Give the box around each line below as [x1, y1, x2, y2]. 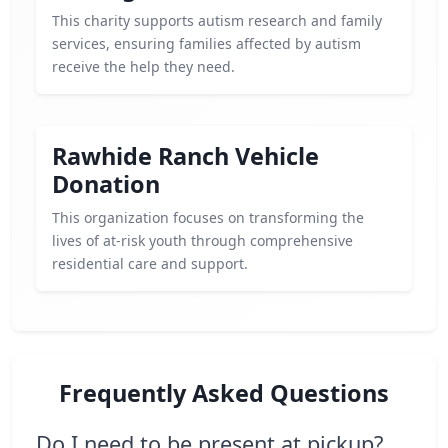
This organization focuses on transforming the [52, 208, 364, 227]
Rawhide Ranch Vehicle [52, 140, 319, 172]
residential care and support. [52, 254, 248, 273]
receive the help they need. [52, 57, 235, 76]
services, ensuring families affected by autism [52, 34, 361, 53]
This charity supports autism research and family [52, 11, 382, 30]
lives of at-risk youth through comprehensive [52, 231, 353, 250]
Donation [52, 168, 160, 200]
